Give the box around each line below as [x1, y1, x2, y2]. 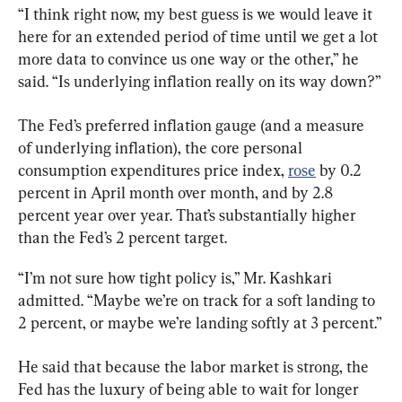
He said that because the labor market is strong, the [18, 356, 372, 376]
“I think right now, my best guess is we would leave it [18, 4, 376, 23]
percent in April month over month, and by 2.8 [18, 182, 337, 202]
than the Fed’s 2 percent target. [18, 227, 227, 247]
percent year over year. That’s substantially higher [18, 205, 360, 224]
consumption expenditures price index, [18, 160, 288, 179]
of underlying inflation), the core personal [18, 137, 306, 157]
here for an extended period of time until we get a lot [18, 26, 381, 46]
